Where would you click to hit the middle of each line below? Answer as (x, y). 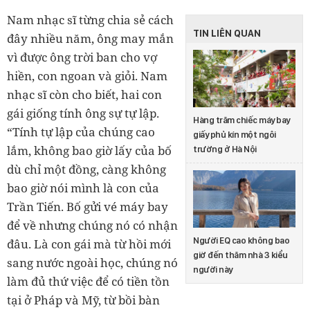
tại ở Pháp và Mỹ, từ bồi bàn (83, 300)
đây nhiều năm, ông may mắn (90, 38)
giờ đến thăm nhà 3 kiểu (240, 255)
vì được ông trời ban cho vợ (82, 57)
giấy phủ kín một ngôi (235, 135)
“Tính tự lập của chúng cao (81, 131)
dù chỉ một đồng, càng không (86, 169)
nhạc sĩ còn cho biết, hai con (84, 94)
